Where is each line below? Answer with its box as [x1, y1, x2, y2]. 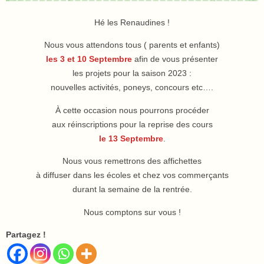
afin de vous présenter [132, 54, 218, 64]
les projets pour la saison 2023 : [72, 68, 192, 78]
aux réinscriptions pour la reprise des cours [51, 119, 213, 129]
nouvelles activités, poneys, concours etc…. [51, 82, 213, 93]
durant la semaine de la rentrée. [72, 184, 192, 194]
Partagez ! [6, 229, 46, 239]
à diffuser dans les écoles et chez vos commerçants [35, 170, 229, 180]
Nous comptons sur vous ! [83, 207, 181, 217]
